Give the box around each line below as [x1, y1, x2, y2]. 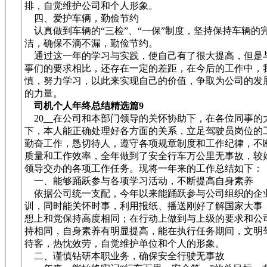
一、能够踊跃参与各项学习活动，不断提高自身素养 [24, 176, 253, 186]
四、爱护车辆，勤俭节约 [24, 13, 139, 23]
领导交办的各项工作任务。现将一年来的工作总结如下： [24, 163, 263, 173]
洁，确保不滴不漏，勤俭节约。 [24, 38, 158, 48]
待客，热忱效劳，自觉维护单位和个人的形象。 [24, 238, 225, 249]
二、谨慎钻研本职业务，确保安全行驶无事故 [24, 251, 225, 261]
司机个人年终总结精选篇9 [34, 101, 144, 111]
